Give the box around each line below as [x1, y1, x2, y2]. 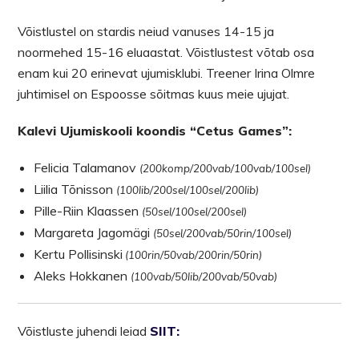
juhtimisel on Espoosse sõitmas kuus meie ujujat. [18, 85, 290, 102]
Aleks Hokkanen [34, 267, 131, 284]
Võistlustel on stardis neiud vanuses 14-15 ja [18, 22, 275, 39]
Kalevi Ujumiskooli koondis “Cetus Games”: [18, 122, 296, 139]
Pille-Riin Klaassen [34, 202, 143, 219]
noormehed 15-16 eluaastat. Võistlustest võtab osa [18, 43, 315, 60]
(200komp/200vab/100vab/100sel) [139, 161, 312, 175]
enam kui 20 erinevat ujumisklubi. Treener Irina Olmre [18, 64, 316, 81]
